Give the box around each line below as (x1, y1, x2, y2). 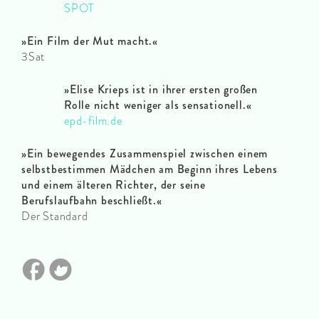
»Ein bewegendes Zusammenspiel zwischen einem (21, 145, 268, 162)
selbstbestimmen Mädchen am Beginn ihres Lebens (21, 161, 278, 178)
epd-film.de (64, 113, 122, 130)
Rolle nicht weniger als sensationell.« (64, 97, 252, 114)
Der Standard (21, 208, 88, 225)
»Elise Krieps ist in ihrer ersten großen (64, 81, 258, 98)
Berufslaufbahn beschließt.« (21, 192, 162, 209)
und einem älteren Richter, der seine (21, 177, 206, 194)
